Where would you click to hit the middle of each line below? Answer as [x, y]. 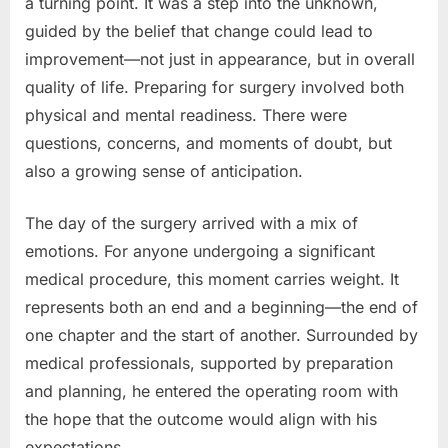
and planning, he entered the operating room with [211, 390]
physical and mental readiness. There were [186, 114]
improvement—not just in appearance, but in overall [220, 58]
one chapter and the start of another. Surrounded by [221, 334]
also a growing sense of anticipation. [164, 170]
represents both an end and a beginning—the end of [221, 306]
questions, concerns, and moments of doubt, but [208, 142]
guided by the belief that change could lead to [199, 30]
